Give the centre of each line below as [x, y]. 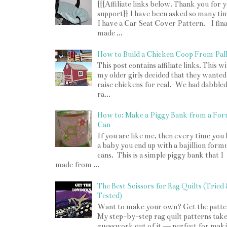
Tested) [110, 195]
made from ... [77, 165]
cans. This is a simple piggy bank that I [161, 155]
